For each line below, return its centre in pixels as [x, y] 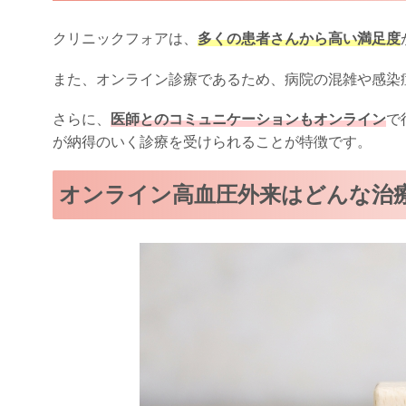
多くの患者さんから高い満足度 [299, 39]
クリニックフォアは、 [125, 39]
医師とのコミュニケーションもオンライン [248, 119]
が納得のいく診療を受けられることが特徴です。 [212, 141]
